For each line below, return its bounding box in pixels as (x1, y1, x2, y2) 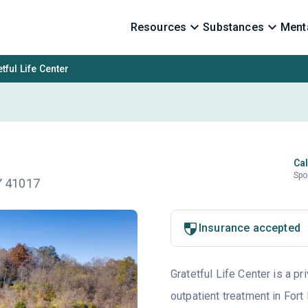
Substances (203, 21, 264, 34)
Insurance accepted (198, 221, 300, 234)
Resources (130, 21, 187, 34)
